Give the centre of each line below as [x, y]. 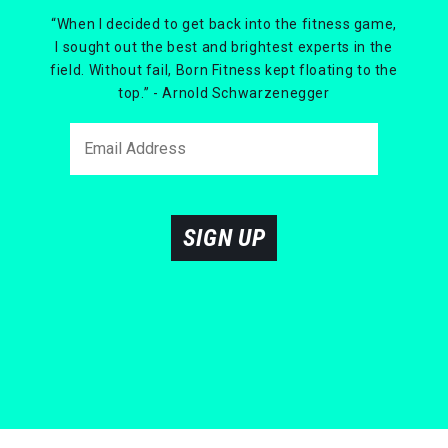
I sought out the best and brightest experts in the [224, 46]
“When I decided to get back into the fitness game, [223, 23]
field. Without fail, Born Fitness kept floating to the [224, 69]
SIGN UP [224, 237]
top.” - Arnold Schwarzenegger [224, 92]
